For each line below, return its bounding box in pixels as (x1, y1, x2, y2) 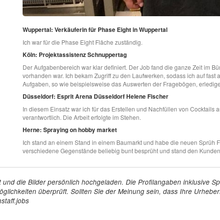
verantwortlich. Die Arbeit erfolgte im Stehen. (22, 113, 141, 122)
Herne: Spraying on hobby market (22, 125, 117, 135)
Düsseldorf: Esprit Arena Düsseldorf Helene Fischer (22, 92, 168, 101)
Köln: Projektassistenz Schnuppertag (22, 50, 127, 59)
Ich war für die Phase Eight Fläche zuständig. (22, 38, 142, 47)
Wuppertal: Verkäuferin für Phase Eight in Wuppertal (22, 25, 167, 34)
